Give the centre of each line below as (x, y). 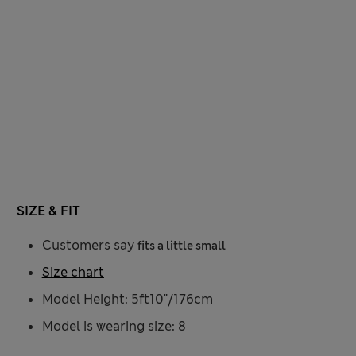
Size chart (73, 273)
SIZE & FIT (48, 211)
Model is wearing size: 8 (114, 327)
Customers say (89, 246)
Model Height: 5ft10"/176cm (127, 300)
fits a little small (181, 246)
